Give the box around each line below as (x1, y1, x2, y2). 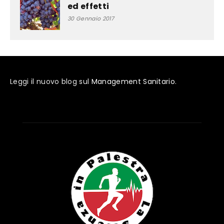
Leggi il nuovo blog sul (10, 76, 91, 87)
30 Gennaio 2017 (67, 14, 114, 23)
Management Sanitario (91, 76, 175, 87)
